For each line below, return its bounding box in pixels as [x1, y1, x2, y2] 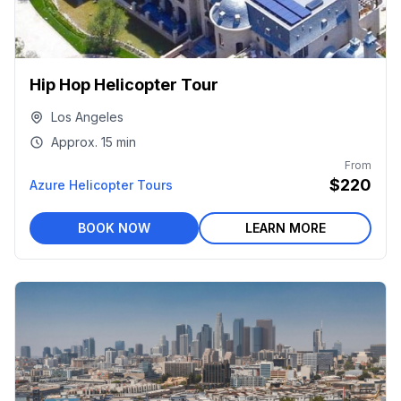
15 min [101, 134, 136, 149]
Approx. [51, 134, 98, 149]
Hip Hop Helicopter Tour [30, 75, 218, 94]
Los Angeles [51, 109, 124, 124]
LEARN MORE [244, 220, 326, 235]
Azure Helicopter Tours [30, 177, 173, 192]
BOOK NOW [78, 220, 150, 235]
